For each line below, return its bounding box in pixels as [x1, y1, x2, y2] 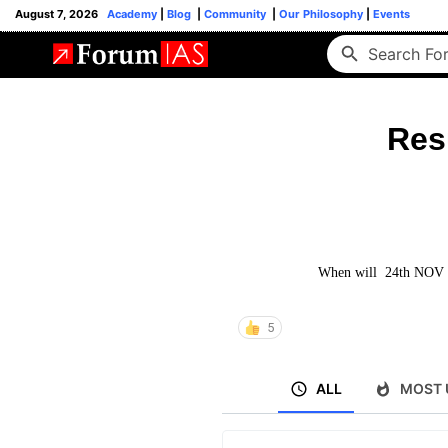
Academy [107, 7, 157, 21]
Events [370, 7, 410, 21]
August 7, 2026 [15, 7, 107, 21]
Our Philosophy [276, 7, 363, 21]
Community [201, 7, 272, 21]
